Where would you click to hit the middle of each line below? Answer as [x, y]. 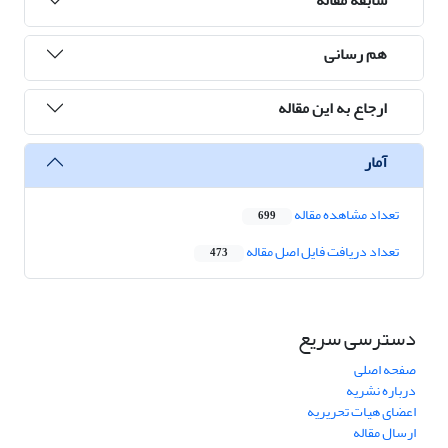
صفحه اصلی [385, 370]
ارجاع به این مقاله [332, 107]
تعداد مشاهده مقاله [345, 215]
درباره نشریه [381, 391]
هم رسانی [355, 53]
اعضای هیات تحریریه [361, 412]
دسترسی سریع [357, 339]
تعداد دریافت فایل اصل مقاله [321, 252]
